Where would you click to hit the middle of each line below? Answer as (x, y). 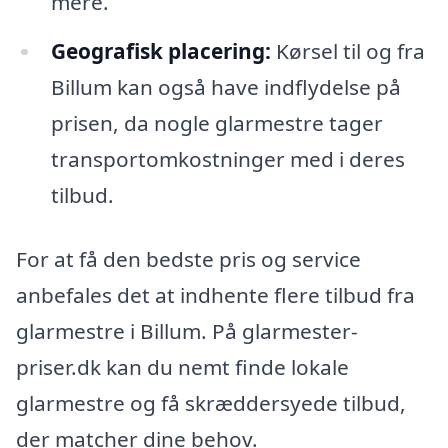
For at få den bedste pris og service (188, 259)
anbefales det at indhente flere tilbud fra (215, 295)
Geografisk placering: (160, 51)
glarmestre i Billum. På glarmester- (187, 331)
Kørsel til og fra (347, 51)
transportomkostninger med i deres (227, 159)
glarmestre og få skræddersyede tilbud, (211, 403)
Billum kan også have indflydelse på (225, 87)
